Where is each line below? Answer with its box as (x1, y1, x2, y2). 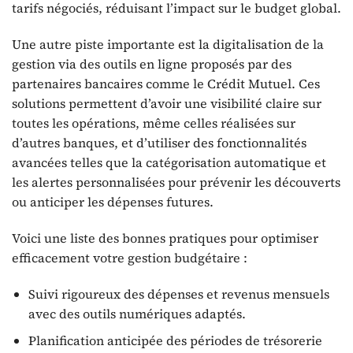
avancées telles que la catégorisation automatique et (12, 154, 326, 172)
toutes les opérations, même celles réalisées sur (12, 114, 295, 132)
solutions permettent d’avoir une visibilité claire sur (12, 95, 321, 113)
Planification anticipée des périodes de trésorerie (28, 332, 322, 350)
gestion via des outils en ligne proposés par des (12, 55, 292, 73)
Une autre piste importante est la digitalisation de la (12, 35, 324, 54)
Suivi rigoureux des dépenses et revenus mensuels (28, 284, 329, 303)
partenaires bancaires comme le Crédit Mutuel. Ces (12, 75, 320, 93)
